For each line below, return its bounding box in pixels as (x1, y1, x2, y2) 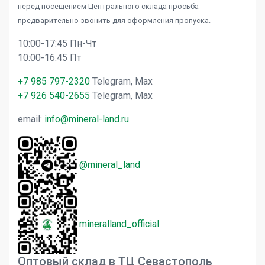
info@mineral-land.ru (44, 114, 129, 125)
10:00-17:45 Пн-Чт (18, 38, 96, 50)
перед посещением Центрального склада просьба (18, 2, 199, 11)
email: (18, 114, 44, 125)
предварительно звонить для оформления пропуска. (18, 16, 211, 25)
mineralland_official (79, 218, 159, 230)
